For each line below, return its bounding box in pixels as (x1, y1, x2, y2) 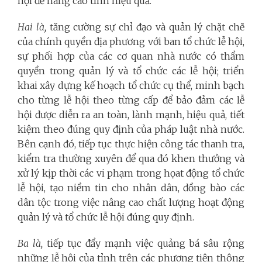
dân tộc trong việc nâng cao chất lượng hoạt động (18, 196, 244, 208)
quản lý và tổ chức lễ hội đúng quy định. (18, 211, 194, 223)
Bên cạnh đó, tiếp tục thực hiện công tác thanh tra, (18, 137, 244, 150)
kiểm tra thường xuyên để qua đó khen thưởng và (18, 152, 244, 164)
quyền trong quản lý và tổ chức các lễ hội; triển (18, 64, 244, 77)
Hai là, (18, 20, 46, 33)
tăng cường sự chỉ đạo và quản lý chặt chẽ (46, 20, 245, 33)
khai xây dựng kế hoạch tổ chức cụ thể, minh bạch (18, 79, 244, 91)
